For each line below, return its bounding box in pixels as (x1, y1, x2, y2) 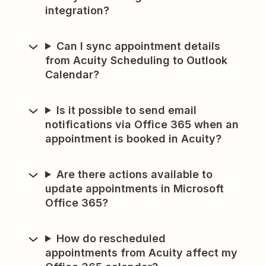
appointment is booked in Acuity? (45, 132, 221, 145)
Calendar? (45, 68, 99, 81)
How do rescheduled (56, 232, 166, 245)
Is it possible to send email (56, 103, 197, 116)
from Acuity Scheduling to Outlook (45, 53, 227, 66)
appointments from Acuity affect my (45, 246, 237, 259)
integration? (45, 4, 109, 17)
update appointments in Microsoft (45, 182, 224, 195)
